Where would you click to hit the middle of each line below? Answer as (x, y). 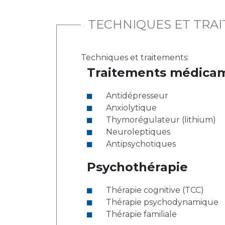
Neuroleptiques (138, 132)
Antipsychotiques (141, 144)
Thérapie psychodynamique (162, 202)
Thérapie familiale (141, 214)
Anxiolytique (131, 108)
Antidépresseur (137, 96)
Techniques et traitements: (136, 58)
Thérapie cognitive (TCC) (155, 190)
